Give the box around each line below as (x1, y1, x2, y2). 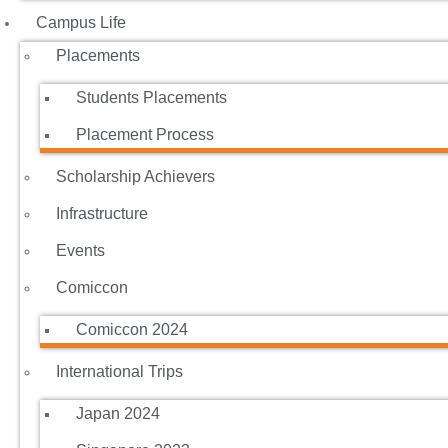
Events (56, 242, 105, 259)
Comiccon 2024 (76, 321, 188, 338)
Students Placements (76, 89, 227, 106)
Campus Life (36, 14, 126, 31)
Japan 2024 (76, 405, 160, 422)
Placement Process (76, 126, 214, 143)
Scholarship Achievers (56, 168, 215, 185)
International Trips (56, 363, 183, 380)
